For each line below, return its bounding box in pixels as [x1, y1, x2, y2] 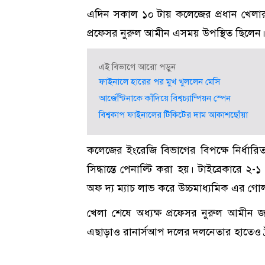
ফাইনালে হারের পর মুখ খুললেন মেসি [99, 76, 220, 88]
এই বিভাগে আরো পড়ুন [99, 62, 176, 73]
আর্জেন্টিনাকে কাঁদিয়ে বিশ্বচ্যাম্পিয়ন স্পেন [99, 93, 231, 104]
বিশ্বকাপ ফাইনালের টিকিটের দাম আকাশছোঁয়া [99, 109, 248, 121]
